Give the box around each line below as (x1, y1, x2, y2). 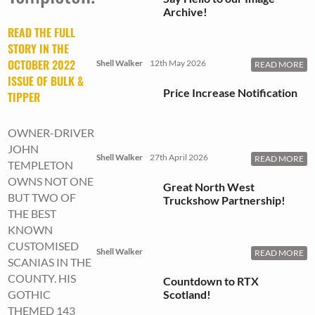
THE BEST (8, 207, 57, 221)
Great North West (162, 179, 255, 193)
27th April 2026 (149, 151, 208, 162)
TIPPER (8, 89, 41, 106)
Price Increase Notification (162, 85, 297, 99)
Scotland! (162, 287, 211, 301)
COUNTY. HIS (8, 271, 77, 285)
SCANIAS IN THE (8, 255, 92, 269)
